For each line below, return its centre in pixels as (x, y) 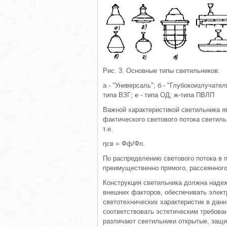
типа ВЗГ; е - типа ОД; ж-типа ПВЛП (159, 95)
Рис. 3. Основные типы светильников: (161, 71)
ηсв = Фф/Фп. (124, 144)
